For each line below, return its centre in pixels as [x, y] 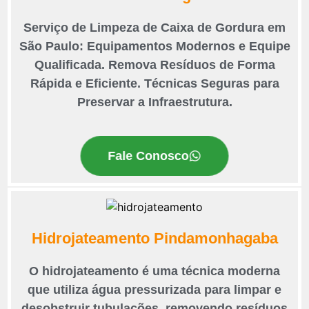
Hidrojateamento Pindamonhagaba [154, 239]
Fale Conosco [148, 156]
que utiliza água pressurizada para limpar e [154, 290]
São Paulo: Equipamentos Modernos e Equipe [154, 47]
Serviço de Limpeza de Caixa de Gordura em [154, 28]
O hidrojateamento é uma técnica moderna [154, 271]
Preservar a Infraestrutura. [154, 102]
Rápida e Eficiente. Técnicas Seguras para [154, 84]
